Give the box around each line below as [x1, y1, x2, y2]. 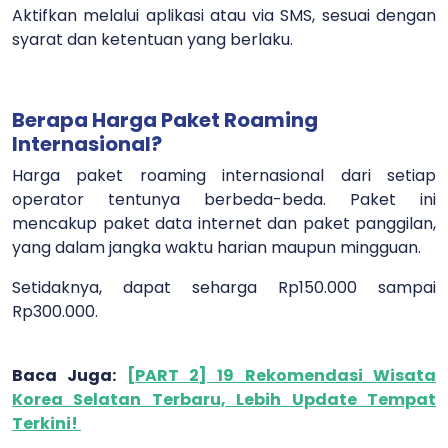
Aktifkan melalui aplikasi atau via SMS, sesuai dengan [12, 3, 436, 27]
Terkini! [12, 411, 81, 435]
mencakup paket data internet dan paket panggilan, [12, 211, 436, 235]
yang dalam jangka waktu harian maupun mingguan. [12, 235, 425, 259]
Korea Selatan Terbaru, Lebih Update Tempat [12, 387, 436, 411]
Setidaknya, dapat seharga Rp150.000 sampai [12, 275, 436, 299]
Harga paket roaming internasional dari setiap [12, 163, 436, 187]
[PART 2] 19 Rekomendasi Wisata [126, 363, 437, 387]
